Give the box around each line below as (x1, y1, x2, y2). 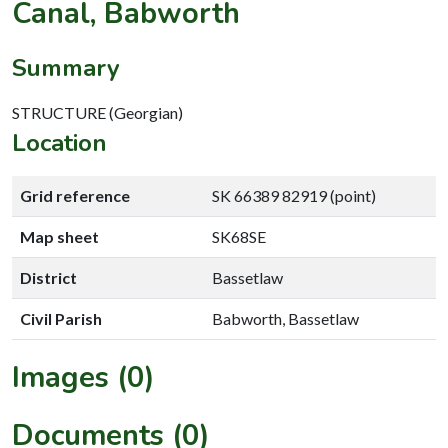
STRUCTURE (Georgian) (12, 102, 183, 122)
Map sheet (20, 226, 99, 246)
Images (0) (12, 357, 155, 397)
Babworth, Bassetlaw (212, 308, 359, 328)
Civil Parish (20, 308, 102, 328)
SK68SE (212, 226, 266, 246)
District (20, 267, 77, 287)
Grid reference (20, 185, 130, 205)
